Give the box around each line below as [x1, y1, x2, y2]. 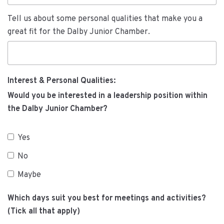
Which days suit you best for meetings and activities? [7, 193, 206, 204]
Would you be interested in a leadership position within [7, 91, 207, 101]
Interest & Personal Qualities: [7, 76, 115, 86]
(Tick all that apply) [7, 206, 80, 217]
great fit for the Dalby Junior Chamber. [7, 27, 150, 37]
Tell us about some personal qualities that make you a [7, 14, 202, 24]
